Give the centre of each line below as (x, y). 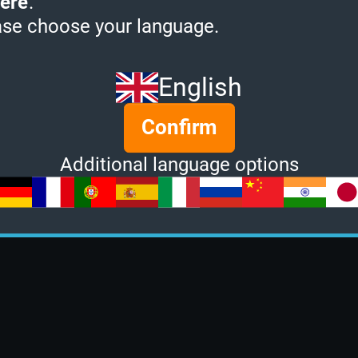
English (200, 87)
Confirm (179, 127)
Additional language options (179, 165)
